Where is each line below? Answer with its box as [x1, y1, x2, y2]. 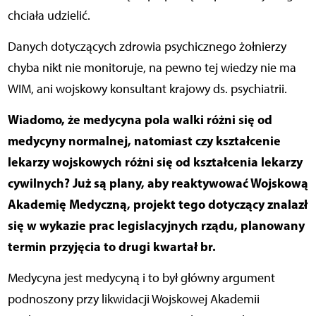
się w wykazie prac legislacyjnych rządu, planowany [7, 217, 305, 233]
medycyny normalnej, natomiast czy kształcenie [7, 132, 281, 149]
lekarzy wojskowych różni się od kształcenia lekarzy [7, 153, 303, 170]
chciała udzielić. [7, 7, 90, 23]
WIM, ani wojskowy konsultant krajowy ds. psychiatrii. [7, 80, 287, 97]
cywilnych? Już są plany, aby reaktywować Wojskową [7, 174, 308, 191]
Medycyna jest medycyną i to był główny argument [7, 269, 275, 286]
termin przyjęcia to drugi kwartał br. [7, 238, 216, 255]
